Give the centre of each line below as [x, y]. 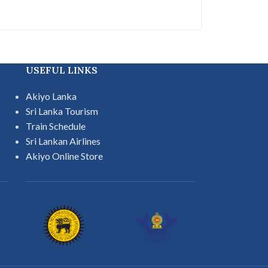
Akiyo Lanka [51, 96]
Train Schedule [55, 126]
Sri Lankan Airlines [63, 141]
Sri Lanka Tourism [62, 111]
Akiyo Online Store [64, 156]
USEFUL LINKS [61, 70]
